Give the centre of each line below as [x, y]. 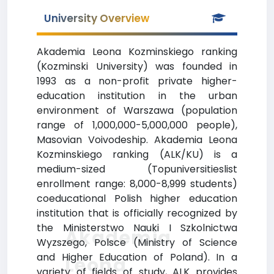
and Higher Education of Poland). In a [137, 257]
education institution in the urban [137, 96]
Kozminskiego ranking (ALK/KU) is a [137, 154]
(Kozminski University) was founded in [137, 66]
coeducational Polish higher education [137, 198]
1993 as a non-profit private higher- [137, 81]
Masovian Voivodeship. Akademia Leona [137, 140]
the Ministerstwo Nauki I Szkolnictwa [137, 228]
